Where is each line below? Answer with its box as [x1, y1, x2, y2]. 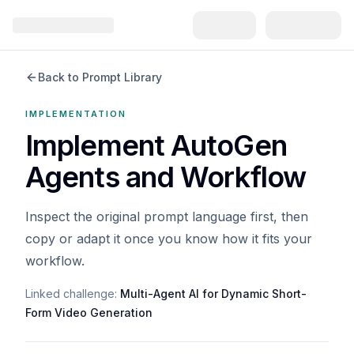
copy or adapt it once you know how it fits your [25, 231, 312, 247]
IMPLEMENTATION [25, 108, 126, 119]
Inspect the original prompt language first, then [25, 209, 308, 224]
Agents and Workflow [25, 160, 306, 194]
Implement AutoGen [25, 128, 287, 163]
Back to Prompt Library [38, 70, 162, 84]
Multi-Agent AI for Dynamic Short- [120, 287, 307, 300]
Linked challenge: [25, 287, 117, 300]
